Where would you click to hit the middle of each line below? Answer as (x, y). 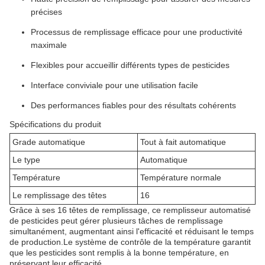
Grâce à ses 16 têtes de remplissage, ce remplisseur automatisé (130, 210)
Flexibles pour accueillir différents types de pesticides (130, 65)
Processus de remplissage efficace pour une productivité (137, 32)
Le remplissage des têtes (59, 195)
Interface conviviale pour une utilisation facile (114, 85)
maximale (49, 45)
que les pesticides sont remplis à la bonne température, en (119, 253)
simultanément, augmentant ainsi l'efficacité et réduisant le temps (132, 231)
